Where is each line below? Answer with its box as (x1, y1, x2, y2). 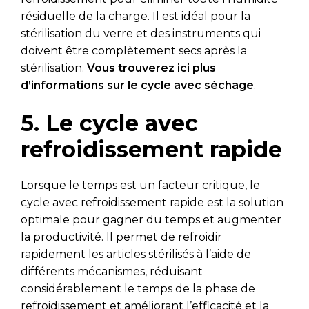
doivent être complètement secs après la (21, 43, 247, 57)
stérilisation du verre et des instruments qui (21, 26, 261, 40)
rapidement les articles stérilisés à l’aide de (21, 247, 251, 261)
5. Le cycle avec (21, 109, 198, 137)
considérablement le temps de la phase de (21, 281, 255, 295)
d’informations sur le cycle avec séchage (21, 78, 254, 92)
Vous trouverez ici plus (87, 61, 216, 74)
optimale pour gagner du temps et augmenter (21, 212, 281, 226)
